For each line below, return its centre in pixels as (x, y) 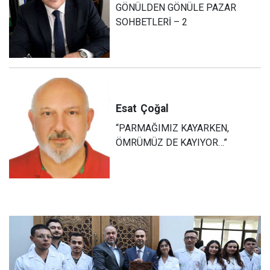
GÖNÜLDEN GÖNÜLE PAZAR (176, 8)
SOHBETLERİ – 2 (152, 22)
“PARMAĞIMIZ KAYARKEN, (173, 128)
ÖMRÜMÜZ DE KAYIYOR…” (172, 143)
